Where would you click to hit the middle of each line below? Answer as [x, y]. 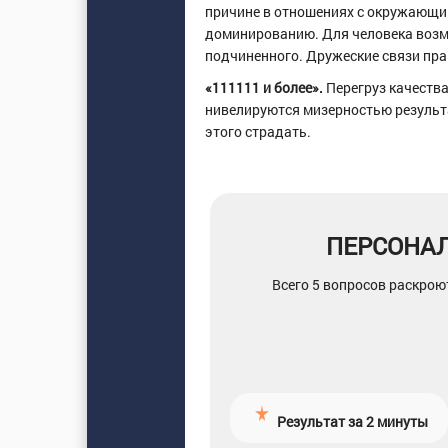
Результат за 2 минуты [352, 421]
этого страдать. [257, 131]
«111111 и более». [263, 87]
